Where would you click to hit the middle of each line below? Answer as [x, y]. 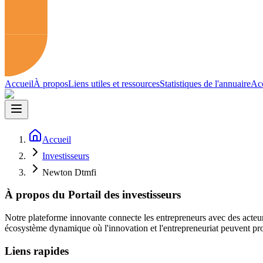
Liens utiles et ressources [114, 83]
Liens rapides [37, 251]
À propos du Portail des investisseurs [93, 195]
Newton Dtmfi [69, 172]
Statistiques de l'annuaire [205, 83]
